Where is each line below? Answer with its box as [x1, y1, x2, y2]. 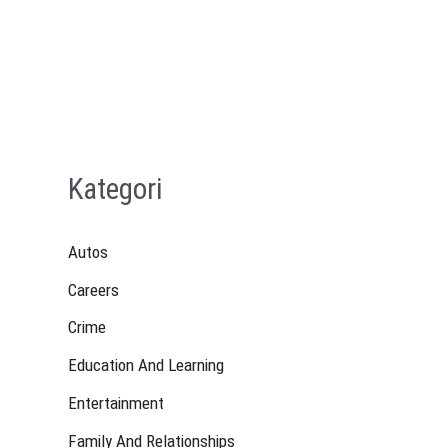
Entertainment [68, 392, 164, 413]
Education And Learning [68, 355, 224, 376]
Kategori [68, 172, 162, 206]
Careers [68, 279, 119, 300]
